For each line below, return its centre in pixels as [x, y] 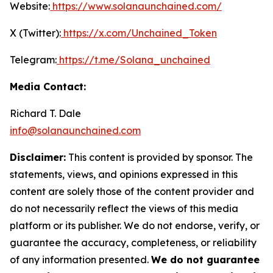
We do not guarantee [205, 260]
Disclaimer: [38, 158]
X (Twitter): [35, 33]
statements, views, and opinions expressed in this [124, 175]
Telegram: [33, 60]
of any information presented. [80, 260]
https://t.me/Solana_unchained [133, 60]
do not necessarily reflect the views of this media [124, 209]
